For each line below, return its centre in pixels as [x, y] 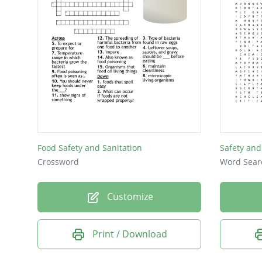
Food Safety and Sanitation [90, 147]
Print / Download [130, 234]
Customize [129, 196]
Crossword [58, 161]
